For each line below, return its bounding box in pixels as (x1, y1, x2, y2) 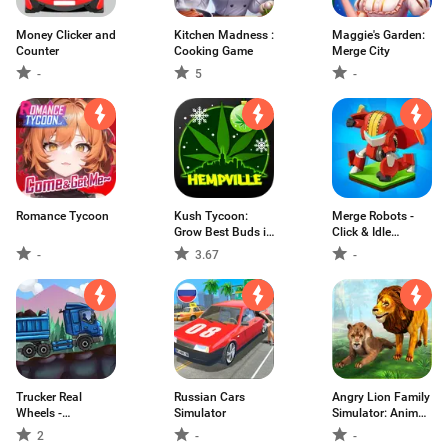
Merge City (332, 44, 390, 58)
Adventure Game (332, 422, 421, 436)
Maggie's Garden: (332, 28, 425, 42)
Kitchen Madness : (174, 28, 274, 42)
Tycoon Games (332, 241, 412, 255)
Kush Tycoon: (174, 209, 248, 223)
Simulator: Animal (332, 406, 428, 420)
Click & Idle (332, 225, 391, 239)
